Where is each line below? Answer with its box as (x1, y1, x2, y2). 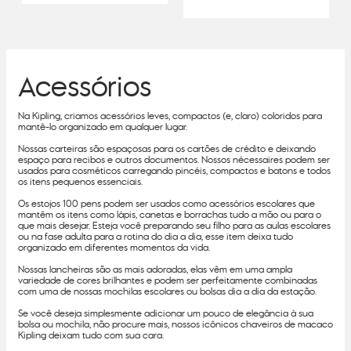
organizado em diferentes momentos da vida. (18, 241, 210, 256)
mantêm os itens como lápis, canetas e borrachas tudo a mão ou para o (18, 208, 321, 223)
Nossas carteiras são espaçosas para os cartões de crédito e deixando (18, 142, 316, 157)
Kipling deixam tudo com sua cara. (18, 328, 164, 344)
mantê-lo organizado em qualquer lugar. (18, 120, 187, 136)
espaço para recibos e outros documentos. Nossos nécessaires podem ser (18, 153, 330, 168)
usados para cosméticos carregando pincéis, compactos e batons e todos (18, 164, 331, 179)
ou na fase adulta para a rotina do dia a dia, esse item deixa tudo (18, 230, 293, 245)
